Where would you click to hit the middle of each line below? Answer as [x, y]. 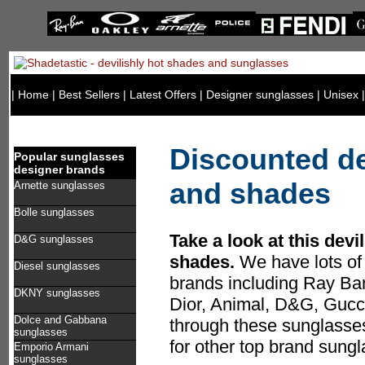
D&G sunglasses [54, 239]
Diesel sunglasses [57, 266]
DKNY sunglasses [57, 293]
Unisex [341, 95]
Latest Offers [163, 95]
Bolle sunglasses [54, 212]
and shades [250, 194]
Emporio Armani [51, 347]
